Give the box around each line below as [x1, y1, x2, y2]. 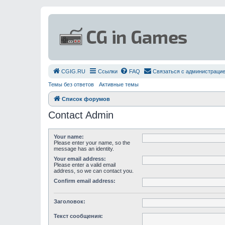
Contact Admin [48, 109, 114, 121]
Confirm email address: [54, 178, 116, 184]
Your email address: [54, 156, 106, 162]
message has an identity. [54, 146, 114, 152]
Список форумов [62, 96, 110, 102]
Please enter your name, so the [54, 140, 130, 146]
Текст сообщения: [54, 213, 103, 219]
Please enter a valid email [54, 162, 116, 168]
